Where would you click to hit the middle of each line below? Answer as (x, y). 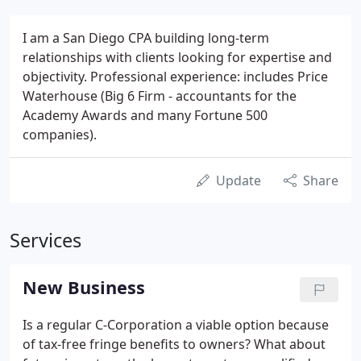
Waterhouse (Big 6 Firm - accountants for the (160, 96)
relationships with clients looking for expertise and (177, 57)
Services (46, 240)
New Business (84, 287)
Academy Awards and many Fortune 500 (145, 115)
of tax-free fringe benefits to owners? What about (174, 344)
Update (239, 180)
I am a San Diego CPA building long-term (146, 38)
